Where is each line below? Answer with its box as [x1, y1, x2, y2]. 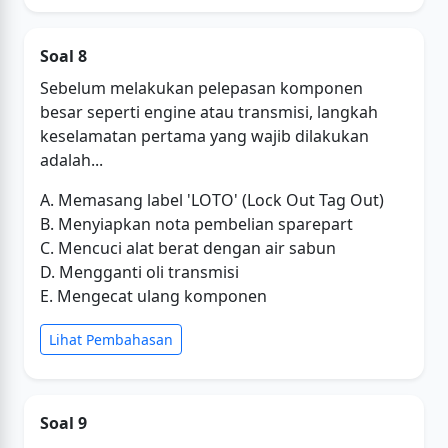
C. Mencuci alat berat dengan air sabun [40, 237, 336, 259]
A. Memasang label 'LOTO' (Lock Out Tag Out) [40, 189, 384, 211]
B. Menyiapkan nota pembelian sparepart [40, 213, 353, 235]
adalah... [40, 149, 103, 171]
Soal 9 [40, 412, 87, 434]
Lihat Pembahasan [49, 330, 173, 349]
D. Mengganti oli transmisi [40, 261, 239, 283]
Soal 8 [40, 45, 87, 67]
